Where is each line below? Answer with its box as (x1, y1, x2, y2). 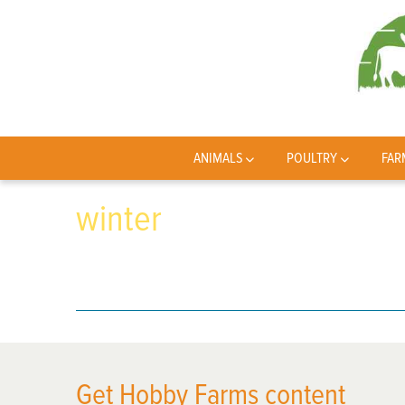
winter (76, 197, 162, 241)
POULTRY (287, 149, 338, 167)
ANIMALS (193, 149, 243, 167)
